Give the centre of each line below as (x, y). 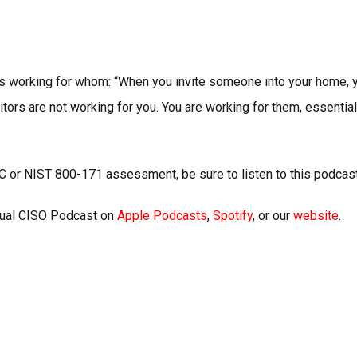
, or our (273, 216)
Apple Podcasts (162, 216)
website (316, 216)
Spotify (233, 216)
